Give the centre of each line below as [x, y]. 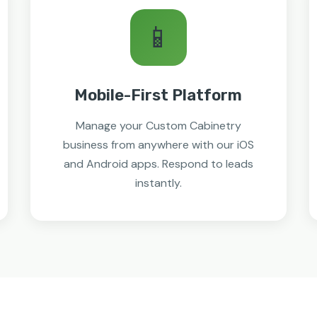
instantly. [158, 183]
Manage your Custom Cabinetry [158, 126]
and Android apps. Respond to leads [158, 164]
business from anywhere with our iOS [158, 145]
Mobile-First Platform [158, 95]
